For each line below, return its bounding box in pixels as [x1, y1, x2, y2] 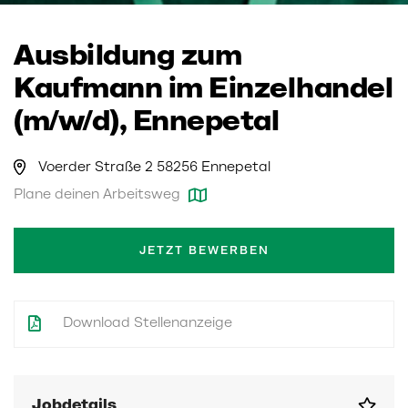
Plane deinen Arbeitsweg [14, 187, 184, 203]
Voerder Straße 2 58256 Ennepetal [38, 159, 270, 176]
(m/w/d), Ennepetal [14, 108, 279, 139]
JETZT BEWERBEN [138, 245, 270, 258]
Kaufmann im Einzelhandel [14, 76, 393, 107]
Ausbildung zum [14, 43, 241, 74]
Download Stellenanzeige [59, 315, 232, 331]
